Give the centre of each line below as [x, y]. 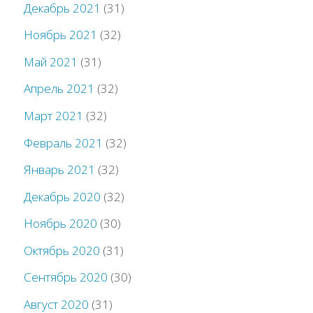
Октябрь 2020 [62, 250]
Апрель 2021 [59, 89]
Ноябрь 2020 [61, 224]
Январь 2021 [60, 170]
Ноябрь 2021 [61, 35]
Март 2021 [54, 116]
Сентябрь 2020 [66, 277]
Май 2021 [51, 61]
